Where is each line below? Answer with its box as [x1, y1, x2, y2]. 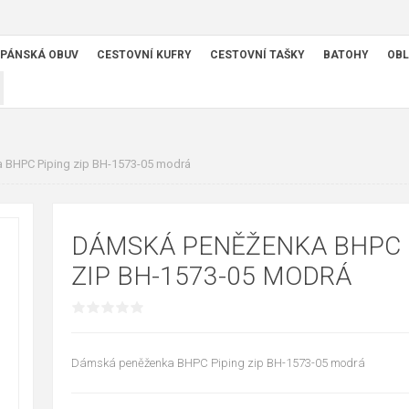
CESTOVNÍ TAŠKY [210, 48, 305, 62]
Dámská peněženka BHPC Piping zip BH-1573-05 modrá [70, 356, 365, 370]
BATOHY [323, 48, 369, 62]
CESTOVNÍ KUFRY [97, 48, 192, 62]
